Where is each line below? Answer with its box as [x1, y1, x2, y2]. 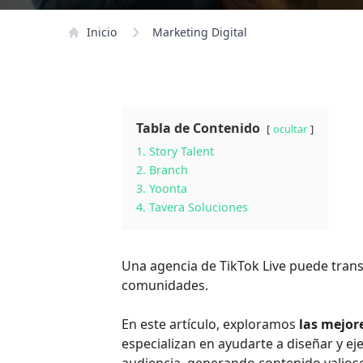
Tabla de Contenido [136, 119, 261, 137]
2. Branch [136, 162, 189, 177]
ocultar [273, 122, 308, 136]
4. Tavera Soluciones [136, 199, 249, 215]
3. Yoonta [136, 181, 188, 196]
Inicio [87, 24, 117, 40]
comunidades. [122, 276, 209, 294]
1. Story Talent [136, 143, 215, 159]
